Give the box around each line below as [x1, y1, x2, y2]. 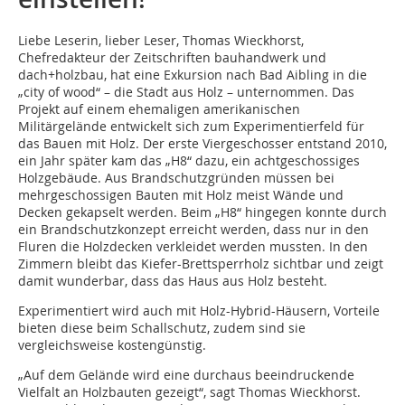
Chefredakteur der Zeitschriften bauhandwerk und [18, 49, 326, 66]
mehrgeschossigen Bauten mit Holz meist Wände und [18, 186, 344, 203]
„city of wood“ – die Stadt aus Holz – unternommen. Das [18, 83, 354, 100]
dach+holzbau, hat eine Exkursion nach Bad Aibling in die [18, 66, 367, 83]
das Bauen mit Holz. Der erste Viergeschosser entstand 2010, [18, 135, 387, 152]
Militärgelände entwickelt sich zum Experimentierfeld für [18, 118, 364, 135]
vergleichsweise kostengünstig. [18, 336, 206, 353]
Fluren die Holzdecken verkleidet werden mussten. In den [18, 238, 368, 255]
